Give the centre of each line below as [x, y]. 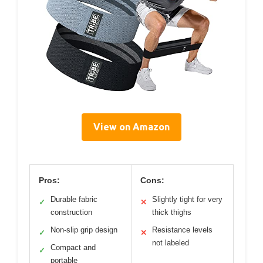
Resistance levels [182, 230]
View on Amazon [131, 127]
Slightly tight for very [187, 199]
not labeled [171, 242]
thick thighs [172, 212]
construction [71, 212]
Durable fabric [74, 199]
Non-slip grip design [84, 230]
